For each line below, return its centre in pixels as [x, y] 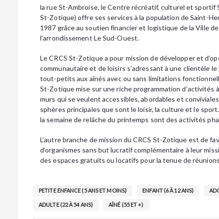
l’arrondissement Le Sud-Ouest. [90, 38]
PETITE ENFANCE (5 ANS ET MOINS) [83, 190]
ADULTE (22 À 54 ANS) [66, 205]
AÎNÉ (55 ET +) [126, 205]
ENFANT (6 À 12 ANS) [168, 190]
